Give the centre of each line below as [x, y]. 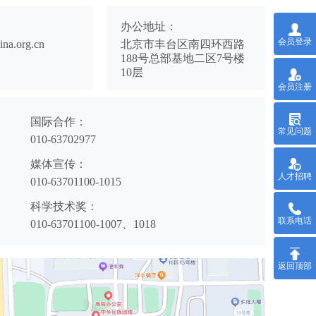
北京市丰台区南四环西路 [183, 44]
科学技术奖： [65, 206]
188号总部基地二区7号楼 [183, 58]
